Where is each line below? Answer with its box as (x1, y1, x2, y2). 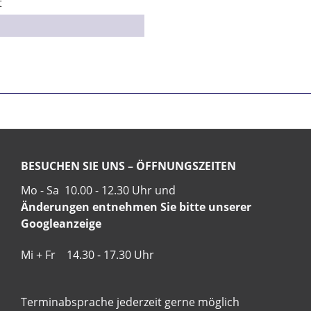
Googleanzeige (21, 216, 101, 232)
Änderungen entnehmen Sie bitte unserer (21, 199, 251, 215)
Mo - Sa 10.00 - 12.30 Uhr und (21, 183, 223, 199)
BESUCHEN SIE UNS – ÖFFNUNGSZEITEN (21, 158, 236, 174)
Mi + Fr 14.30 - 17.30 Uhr (21, 247, 285, 263)
